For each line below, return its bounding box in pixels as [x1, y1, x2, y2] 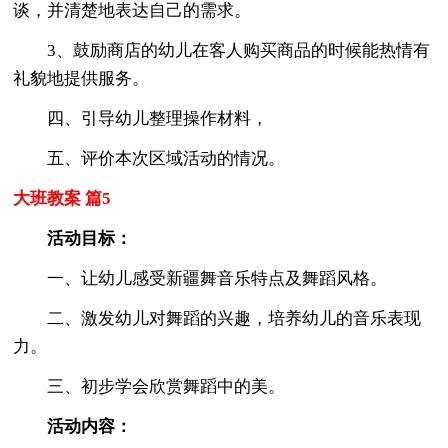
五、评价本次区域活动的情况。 [13, 148, 286, 168]
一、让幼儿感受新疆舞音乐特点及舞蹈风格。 [13, 268, 388, 288]
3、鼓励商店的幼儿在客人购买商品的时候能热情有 [13, 40, 431, 60]
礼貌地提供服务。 [13, 68, 150, 88]
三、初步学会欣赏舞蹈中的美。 [13, 376, 286, 396]
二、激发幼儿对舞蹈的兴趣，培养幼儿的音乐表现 [13, 308, 422, 328]
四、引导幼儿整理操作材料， [13, 108, 269, 128]
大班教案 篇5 [13, 188, 112, 208]
